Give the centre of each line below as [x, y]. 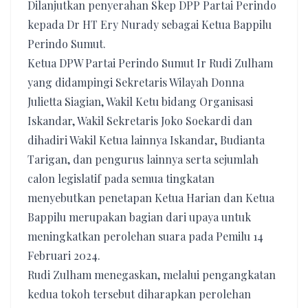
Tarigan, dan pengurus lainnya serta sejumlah [143, 159]
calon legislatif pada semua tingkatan [121, 178]
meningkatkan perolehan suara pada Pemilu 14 [145, 236]
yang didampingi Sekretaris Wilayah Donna [136, 82]
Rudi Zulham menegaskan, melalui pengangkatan [152, 275]
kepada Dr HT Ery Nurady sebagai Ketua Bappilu [150, 24]
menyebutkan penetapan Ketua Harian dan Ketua [151, 198]
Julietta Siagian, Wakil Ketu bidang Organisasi [140, 101]
